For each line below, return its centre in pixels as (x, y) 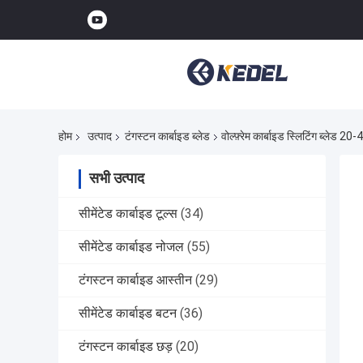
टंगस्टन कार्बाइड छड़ (126, 347)
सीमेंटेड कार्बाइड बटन (128, 314)
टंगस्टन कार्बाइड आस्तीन (135, 280)
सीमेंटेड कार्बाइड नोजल (131, 247)
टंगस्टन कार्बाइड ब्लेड (167, 137)
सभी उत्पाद (117, 178)
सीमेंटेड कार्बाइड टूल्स (128, 214)
